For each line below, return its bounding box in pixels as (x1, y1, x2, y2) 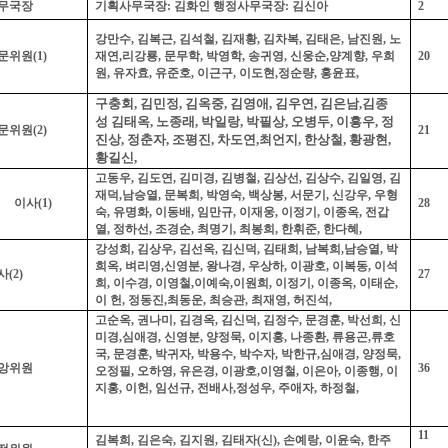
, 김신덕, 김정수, (214, 313, 305, 328)
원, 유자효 (94, 66, 149, 81)
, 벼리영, (118, 259, 164, 274)
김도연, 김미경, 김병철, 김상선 (136, 171, 299, 186)
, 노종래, (149, 114, 201, 130)
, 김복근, (130, 32, 179, 47)
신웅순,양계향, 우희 (286, 49, 395, 64)
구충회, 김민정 (94, 96, 179, 112)
